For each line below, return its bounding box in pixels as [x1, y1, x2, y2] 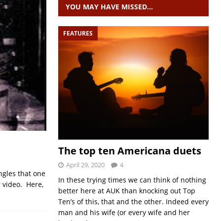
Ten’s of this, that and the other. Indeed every [58, 196, 209, 206]
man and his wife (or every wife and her [58, 207, 190, 217]
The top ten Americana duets [58, 144, 201, 157]
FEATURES [63, 29, 93, 37]
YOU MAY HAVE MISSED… [65, 2, 153, 11]
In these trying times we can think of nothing [58, 175, 206, 184]
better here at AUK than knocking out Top [58, 185, 195, 195]
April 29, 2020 [66, 160, 105, 169]
